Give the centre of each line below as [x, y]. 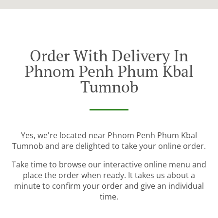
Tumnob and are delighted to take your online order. [109, 146]
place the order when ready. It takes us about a [109, 175]
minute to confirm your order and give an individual [109, 186]
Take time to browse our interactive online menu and [109, 165]
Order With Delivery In [109, 56]
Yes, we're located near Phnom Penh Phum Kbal [109, 136]
